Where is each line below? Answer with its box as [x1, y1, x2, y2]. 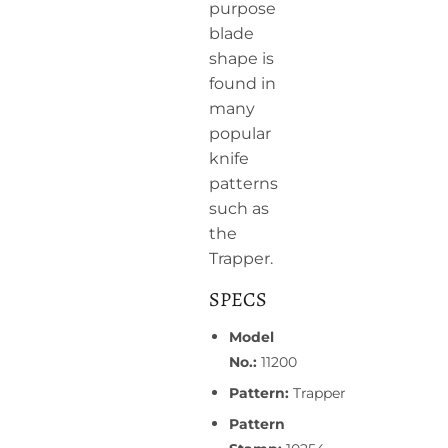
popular [209, 123, 271, 143]
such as [209, 198, 269, 218]
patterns [209, 173, 278, 193]
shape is [209, 48, 274, 68]
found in [209, 73, 276, 93]
